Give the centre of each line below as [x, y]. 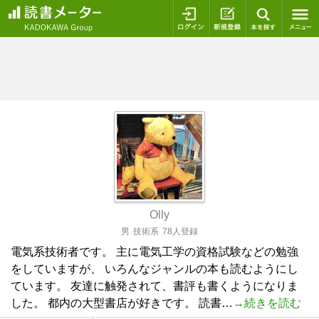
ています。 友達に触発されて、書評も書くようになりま [155, 286]
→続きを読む [267, 303]
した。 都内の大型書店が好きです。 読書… [122, 303]
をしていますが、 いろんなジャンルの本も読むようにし [155, 269]
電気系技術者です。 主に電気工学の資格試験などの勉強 [155, 252]
